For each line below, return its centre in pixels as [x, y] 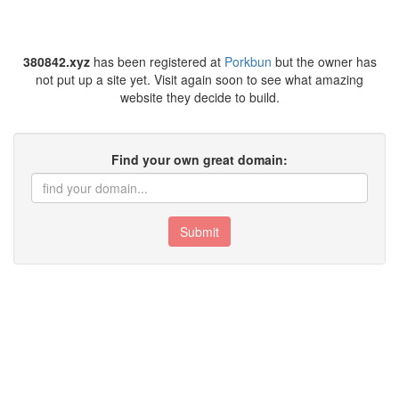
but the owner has [324, 61]
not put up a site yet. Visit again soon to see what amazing [199, 79]
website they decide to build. [199, 97]
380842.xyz [56, 61]
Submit [199, 232]
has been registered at [157, 61]
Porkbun [248, 61]
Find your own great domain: [199, 159]
